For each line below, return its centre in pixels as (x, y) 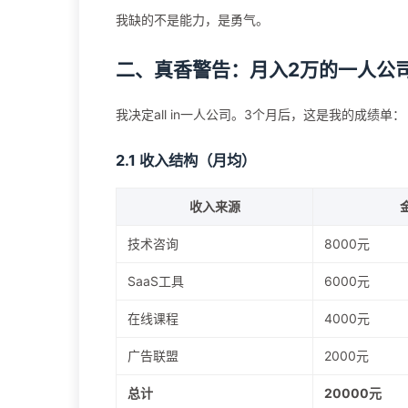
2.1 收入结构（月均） (186, 161)
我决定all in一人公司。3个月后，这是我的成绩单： (260, 115)
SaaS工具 (156, 281)
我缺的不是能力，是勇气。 (192, 20)
